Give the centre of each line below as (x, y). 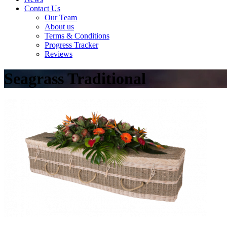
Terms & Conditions (77, 36)
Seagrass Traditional (75, 79)
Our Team (61, 17)
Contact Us (42, 8)
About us (59, 27)
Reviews (59, 54)
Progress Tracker (71, 45)
